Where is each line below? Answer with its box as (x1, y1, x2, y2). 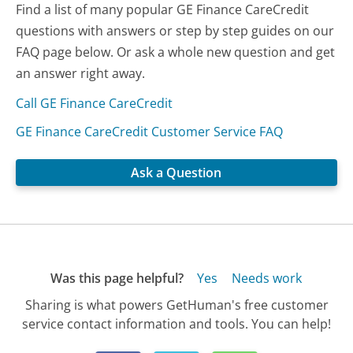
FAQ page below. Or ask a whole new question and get (16, 43, 336, 61)
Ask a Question (131, 164, 222, 182)
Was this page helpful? (50, 269, 184, 288)
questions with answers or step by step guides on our (16, 22, 335, 40)
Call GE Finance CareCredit (16, 95, 173, 113)
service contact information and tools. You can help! (22, 315, 331, 333)
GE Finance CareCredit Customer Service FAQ (16, 123, 284, 141)
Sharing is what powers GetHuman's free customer (24, 296, 329, 314)
